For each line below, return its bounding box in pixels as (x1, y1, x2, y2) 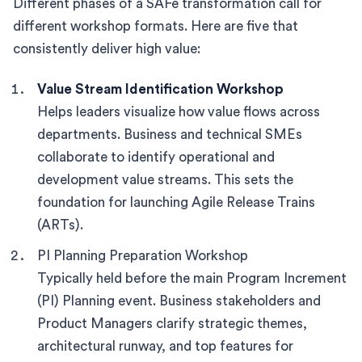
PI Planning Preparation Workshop (37, 248, 248, 263)
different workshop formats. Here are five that (13, 19, 298, 33)
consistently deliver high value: (13, 41, 200, 56)
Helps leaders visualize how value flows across (37, 104, 320, 119)
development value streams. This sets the (37, 172, 293, 187)
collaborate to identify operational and (37, 149, 275, 164)
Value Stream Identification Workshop (37, 82, 284, 96)
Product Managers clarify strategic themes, (37, 316, 307, 330)
